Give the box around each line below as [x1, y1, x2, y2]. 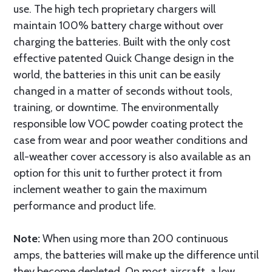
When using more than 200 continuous [40, 232, 228, 245]
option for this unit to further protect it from [13, 166, 222, 180]
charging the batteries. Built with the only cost [13, 35, 231, 49]
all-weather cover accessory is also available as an [13, 150, 251, 163]
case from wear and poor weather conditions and [13, 134, 248, 147]
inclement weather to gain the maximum [13, 183, 207, 196]
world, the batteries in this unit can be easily [13, 68, 220, 81]
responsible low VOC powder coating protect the [13, 117, 243, 131]
